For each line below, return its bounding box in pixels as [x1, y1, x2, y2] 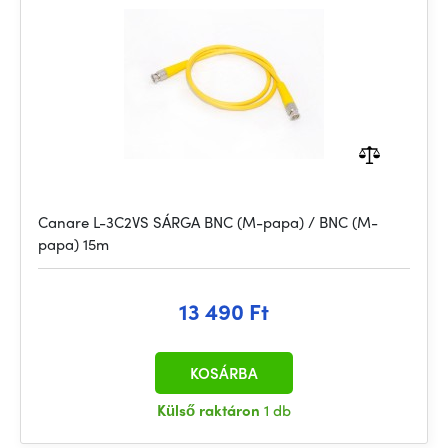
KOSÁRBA [190, 362, 258, 384]
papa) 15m [38, 233, 109, 255]
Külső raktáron [157, 399, 264, 421]
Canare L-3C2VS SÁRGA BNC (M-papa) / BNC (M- [38, 211, 378, 233]
